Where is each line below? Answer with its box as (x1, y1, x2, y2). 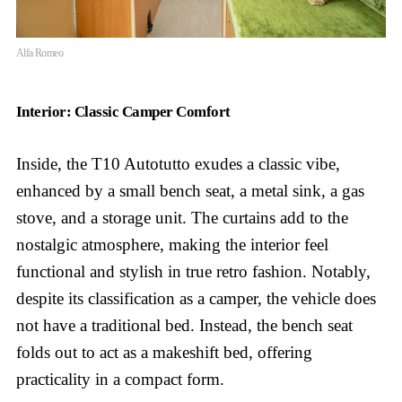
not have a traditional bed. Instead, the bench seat (16, 316, 353, 336)
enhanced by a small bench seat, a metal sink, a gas (16, 181, 364, 201)
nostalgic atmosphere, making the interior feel (16, 235, 328, 255)
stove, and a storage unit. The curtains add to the (16, 208, 348, 228)
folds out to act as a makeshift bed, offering (16, 343, 312, 363)
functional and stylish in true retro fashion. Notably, (16, 262, 371, 282)
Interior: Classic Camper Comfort (16, 103, 231, 121)
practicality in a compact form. (16, 370, 224, 389)
